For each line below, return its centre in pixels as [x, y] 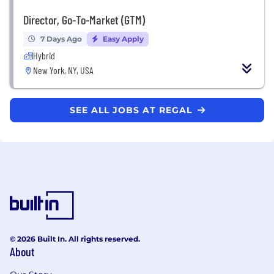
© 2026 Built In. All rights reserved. [75, 239]
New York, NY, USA [63, 70]
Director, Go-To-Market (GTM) [84, 19]
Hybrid [44, 55]
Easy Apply [122, 39]
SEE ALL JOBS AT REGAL [132, 110]
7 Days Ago [61, 39]
